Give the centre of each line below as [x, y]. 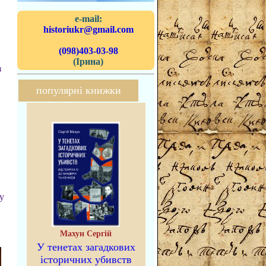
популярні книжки [78, 90]
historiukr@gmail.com [88, 29]
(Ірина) [88, 61]
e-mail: [88, 19]
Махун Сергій [86, 234]
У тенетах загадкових [86, 247]
